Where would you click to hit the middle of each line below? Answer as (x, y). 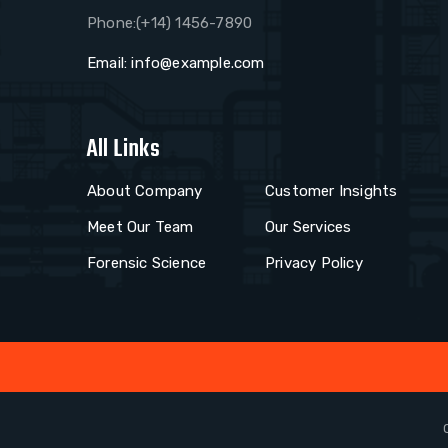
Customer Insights (331, 191)
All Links (123, 150)
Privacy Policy (314, 263)
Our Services (308, 227)
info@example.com (196, 63)
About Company (145, 191)
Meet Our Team (140, 227)
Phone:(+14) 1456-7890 (170, 23)
